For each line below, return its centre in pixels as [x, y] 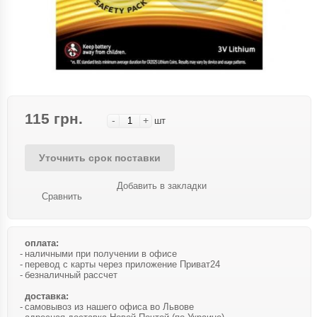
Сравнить [62, 196]
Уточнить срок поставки [100, 158]
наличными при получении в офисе [101, 254]
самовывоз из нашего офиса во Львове [109, 307]
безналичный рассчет [71, 275]
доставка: [47, 296]
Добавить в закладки [162, 186]
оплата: [42, 243]
